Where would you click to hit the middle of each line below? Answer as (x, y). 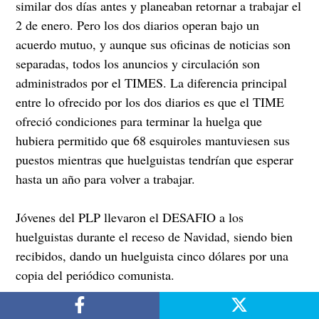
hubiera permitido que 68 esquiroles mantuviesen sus (153, 140)
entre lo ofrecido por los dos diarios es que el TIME (150, 101)
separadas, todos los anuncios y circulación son (138, 63)
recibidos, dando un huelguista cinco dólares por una (152, 255)
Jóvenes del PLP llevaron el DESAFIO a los (130, 217)
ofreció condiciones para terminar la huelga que (139, 121)
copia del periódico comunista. (95, 274)
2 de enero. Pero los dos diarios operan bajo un (138, 25)
